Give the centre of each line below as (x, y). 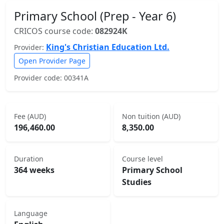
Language (31, 213)
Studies (137, 182)
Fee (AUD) (30, 116)
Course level (142, 159)
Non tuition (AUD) (151, 116)
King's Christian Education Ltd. (108, 47)
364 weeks (34, 170)
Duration (29, 159)
